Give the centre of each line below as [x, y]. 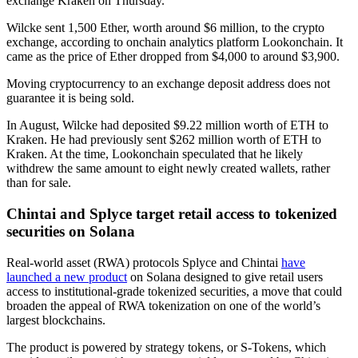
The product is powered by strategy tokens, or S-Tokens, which [166, 347]
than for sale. [39, 183]
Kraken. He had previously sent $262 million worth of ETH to [164, 140]
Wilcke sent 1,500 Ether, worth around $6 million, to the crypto [165, 28]
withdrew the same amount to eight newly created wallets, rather [168, 169]
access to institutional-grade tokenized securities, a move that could [174, 291]
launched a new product [67, 276]
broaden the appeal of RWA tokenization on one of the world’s [163, 305]
